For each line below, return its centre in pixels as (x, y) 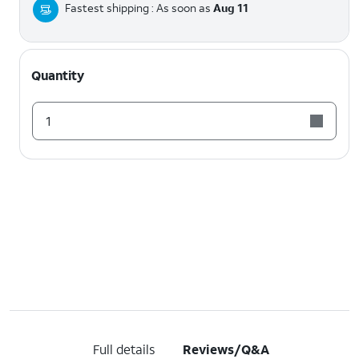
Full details (123, 349)
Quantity (58, 75)
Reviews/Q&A (226, 349)
